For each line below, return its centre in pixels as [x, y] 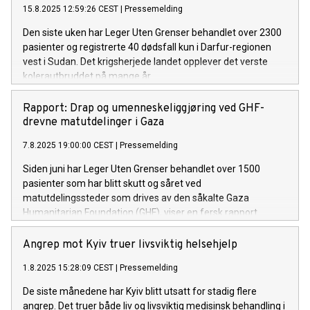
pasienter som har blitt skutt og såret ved [112, 184]
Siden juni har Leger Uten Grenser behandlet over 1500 [142, 169]
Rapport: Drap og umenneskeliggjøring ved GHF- [144, 109]
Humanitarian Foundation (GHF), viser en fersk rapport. [141, 213]
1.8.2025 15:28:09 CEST [68, 268]
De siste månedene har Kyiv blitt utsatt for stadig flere [140, 292]
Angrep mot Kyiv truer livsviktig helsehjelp [130, 245]
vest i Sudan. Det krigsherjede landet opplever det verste [145, 62]
